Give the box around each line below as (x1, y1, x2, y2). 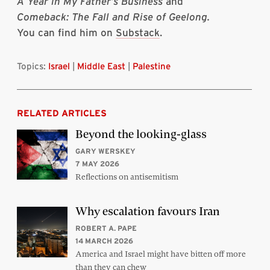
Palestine (133, 60, 171, 71)
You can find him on (17, 26, 116, 38)
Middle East (77, 60, 125, 71)
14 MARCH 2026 (75, 237, 133, 245)
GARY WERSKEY (75, 146, 136, 155)
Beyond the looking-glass (75, 126, 207, 142)
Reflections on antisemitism (75, 171, 178, 182)
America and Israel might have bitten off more (75, 248, 246, 260)
